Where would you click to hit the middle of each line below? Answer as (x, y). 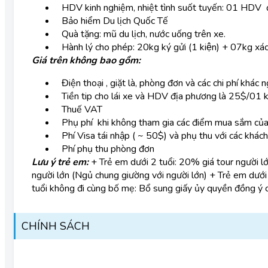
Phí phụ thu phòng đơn (108, 149)
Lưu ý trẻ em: (60, 162)
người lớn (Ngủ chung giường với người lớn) (119, 175)
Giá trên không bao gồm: (86, 60)
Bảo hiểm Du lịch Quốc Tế (115, 21)
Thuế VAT (83, 109)
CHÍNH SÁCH (56, 226)
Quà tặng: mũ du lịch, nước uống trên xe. (145, 34)
